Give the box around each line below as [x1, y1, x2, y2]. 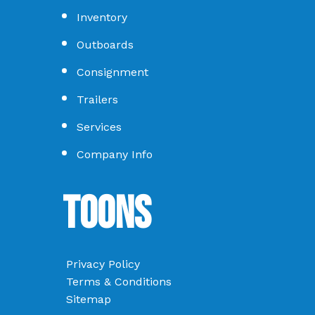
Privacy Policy [66, 257, 140, 271]
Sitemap [66, 292, 111, 307]
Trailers [77, 93, 118, 107]
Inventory [77, 11, 127, 25]
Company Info [77, 148, 153, 162]
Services [77, 120, 122, 134]
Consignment [77, 65, 148, 79]
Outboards [77, 38, 134, 52]
